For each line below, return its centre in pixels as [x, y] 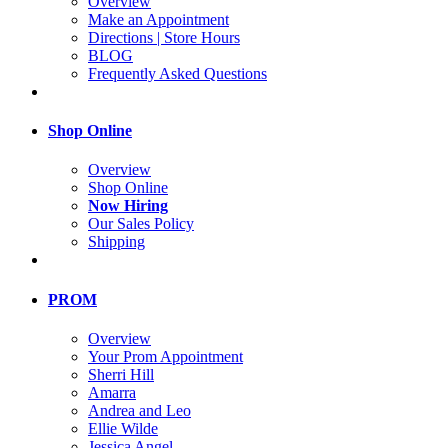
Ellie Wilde [123, 428]
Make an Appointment [158, 19]
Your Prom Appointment [165, 356]
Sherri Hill [121, 374]
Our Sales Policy [141, 224]
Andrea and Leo [139, 410]
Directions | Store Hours [164, 37]
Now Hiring [128, 206]
